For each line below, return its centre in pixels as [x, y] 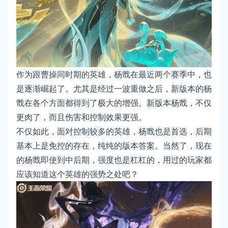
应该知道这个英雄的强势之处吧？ [77, 174]
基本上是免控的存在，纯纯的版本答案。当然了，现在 [114, 145]
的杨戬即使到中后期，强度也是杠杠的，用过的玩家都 [114, 160]
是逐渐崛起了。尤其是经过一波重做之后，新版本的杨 [114, 88]
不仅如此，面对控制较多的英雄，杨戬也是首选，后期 [114, 131]
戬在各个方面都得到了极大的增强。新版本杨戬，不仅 [114, 103]
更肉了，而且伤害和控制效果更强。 [81, 117]
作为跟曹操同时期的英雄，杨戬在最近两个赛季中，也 [114, 74]
